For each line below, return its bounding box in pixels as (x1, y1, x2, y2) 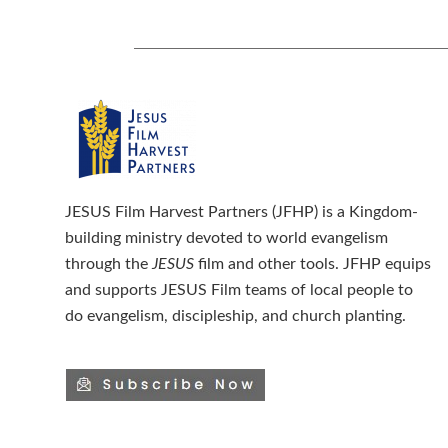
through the (65, 255, 152, 272)
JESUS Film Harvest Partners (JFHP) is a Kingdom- (65, 203, 418, 220)
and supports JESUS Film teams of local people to (65, 281, 413, 298)
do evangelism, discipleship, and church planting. (65, 307, 406, 324)
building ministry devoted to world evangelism (65, 229, 388, 246)
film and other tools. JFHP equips (194, 255, 431, 272)
